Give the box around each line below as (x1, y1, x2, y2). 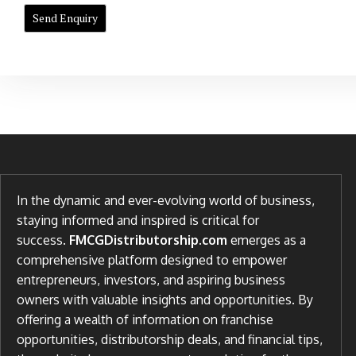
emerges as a (227, 231, 306, 248)
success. (17, 231, 69, 248)
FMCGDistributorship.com (69, 231, 227, 248)
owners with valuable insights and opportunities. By (17, 291, 313, 308)
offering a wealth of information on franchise (17, 311, 273, 327)
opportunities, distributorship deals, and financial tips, (17, 331, 323, 347)
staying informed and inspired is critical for (17, 211, 259, 228)
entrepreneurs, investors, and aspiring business (17, 271, 285, 288)
